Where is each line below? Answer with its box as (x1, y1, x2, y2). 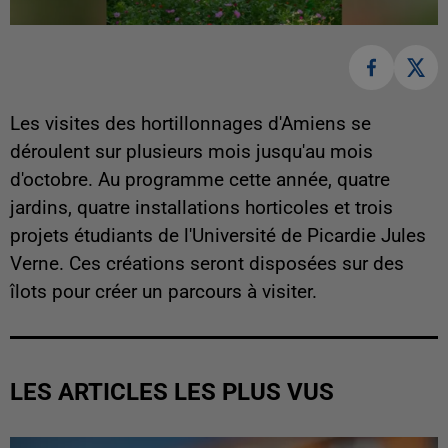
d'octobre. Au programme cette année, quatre (10, 168, 390, 191)
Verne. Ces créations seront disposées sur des (10, 252, 404, 275)
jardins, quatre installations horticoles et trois (10, 196, 393, 219)
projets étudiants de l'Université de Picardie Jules (10, 224, 426, 247)
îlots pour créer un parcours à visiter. (10, 280, 317, 303)
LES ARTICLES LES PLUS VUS (10, 377, 334, 406)
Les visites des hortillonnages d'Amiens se (10, 112, 371, 135)
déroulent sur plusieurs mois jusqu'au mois (10, 140, 373, 163)
